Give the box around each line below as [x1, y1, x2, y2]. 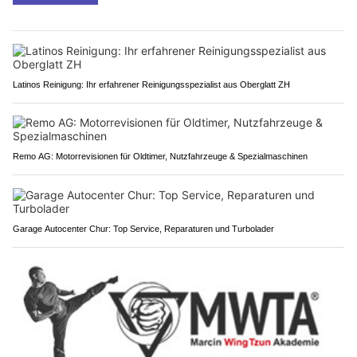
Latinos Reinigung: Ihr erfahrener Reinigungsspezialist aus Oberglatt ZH [13, 79, 290, 89]
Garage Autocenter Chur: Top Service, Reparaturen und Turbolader [13, 223, 274, 233]
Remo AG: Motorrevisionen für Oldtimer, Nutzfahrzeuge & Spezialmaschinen [13, 151, 308, 161]
